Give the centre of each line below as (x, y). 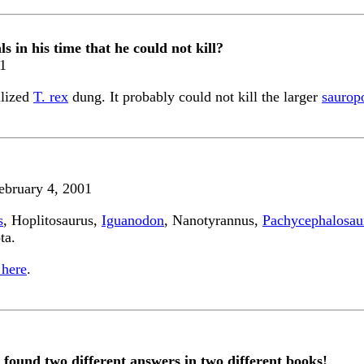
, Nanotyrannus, (213, 220)
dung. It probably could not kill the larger (195, 97)
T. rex (51, 97)
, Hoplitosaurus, (52, 220)
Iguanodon (133, 220)
